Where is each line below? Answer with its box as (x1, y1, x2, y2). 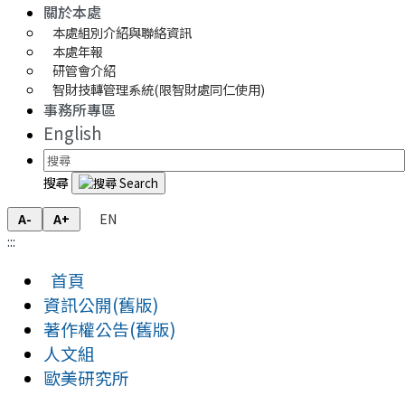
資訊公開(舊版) (43, 292, 158, 317)
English (43, 119, 102, 145)
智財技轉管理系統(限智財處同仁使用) (52, 79, 265, 99)
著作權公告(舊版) (43, 316, 175, 342)
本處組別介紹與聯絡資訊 (52, 22, 192, 42)
